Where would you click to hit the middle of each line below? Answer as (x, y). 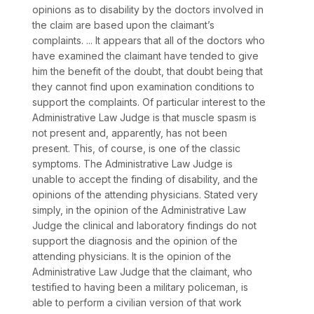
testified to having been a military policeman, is (140, 287)
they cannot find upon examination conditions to (143, 87)
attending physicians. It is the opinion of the (132, 257)
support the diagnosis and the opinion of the (135, 241)
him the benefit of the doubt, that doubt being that (148, 71)
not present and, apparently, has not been (130, 133)
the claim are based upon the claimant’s (123, 25)
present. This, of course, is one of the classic (136, 149)
